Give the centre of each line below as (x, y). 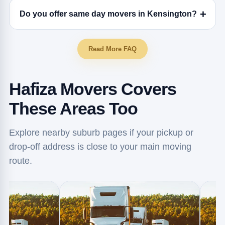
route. (20, 161)
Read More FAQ (113, 49)
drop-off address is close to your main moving (100, 147)
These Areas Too (73, 108)
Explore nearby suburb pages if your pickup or (101, 133)
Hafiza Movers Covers (92, 89)
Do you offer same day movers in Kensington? (108, 14)
